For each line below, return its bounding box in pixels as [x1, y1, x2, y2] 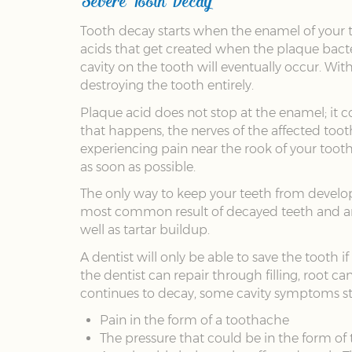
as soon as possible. [80, 159, 196, 174]
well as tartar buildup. [80, 222, 210, 238]
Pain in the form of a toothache [100, 313, 289, 328]
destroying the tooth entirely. [80, 78, 254, 93]
